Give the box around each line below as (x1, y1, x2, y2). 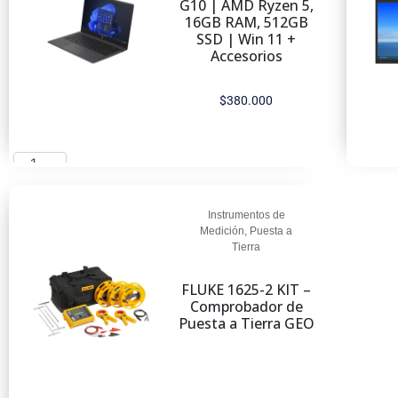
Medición (200, 225, 245, 237)
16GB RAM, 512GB (184, 12, 308, 32)
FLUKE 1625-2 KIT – (181, 280, 312, 299)
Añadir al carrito (25, 197, 133, 215)
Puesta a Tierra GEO (178, 314, 314, 333)
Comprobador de (189, 297, 303, 316)
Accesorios (210, 46, 283, 66)
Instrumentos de (207, 209, 285, 221)
